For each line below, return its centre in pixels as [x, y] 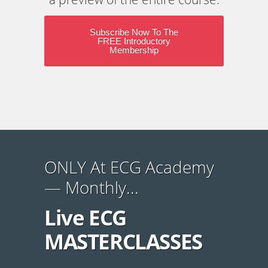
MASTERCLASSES [123, 242]
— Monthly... [92, 188]
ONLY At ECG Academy [129, 167]
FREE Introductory [134, 41]
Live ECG [85, 218]
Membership [134, 50]
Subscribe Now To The [134, 32]
